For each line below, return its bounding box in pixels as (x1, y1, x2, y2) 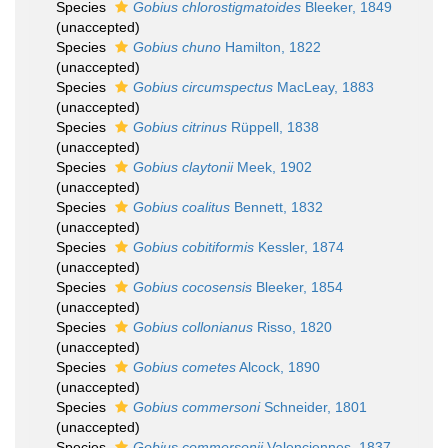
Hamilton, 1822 (221, 39, 321, 55)
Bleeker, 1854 (252, 279, 343, 295)
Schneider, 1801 (260, 399, 367, 415)
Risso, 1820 (253, 319, 332, 335)
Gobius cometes (133, 359, 236, 375)
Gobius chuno (133, 39, 221, 55)
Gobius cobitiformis (133, 239, 254, 255)
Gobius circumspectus (133, 79, 273, 95)
